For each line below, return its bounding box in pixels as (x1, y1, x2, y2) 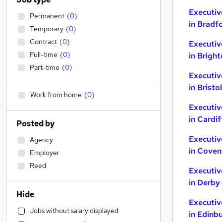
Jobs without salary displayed (30, 206, 118, 215)
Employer (30, 148, 59, 157)
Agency (30, 135, 53, 144)
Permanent (30, 11, 64, 20)
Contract (30, 37, 57, 46)
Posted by (16, 118, 55, 129)
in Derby (189, 177, 220, 188)
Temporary (30, 24, 63, 33)
